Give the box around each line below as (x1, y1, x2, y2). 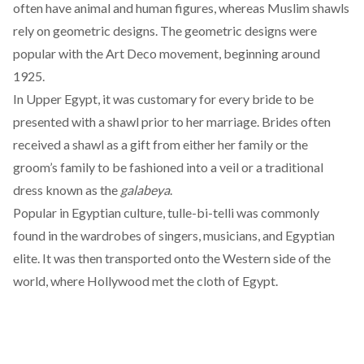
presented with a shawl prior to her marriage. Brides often (13, 113, 331, 129)
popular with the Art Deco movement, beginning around (13, 45, 320, 61)
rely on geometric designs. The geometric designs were (13, 22, 317, 38)
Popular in (13, 204, 71, 220)
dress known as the (13, 181, 120, 197)
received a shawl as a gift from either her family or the (13, 136, 308, 152)
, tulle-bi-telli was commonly (162, 204, 319, 220)
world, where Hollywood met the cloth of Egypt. (13, 272, 278, 288)
